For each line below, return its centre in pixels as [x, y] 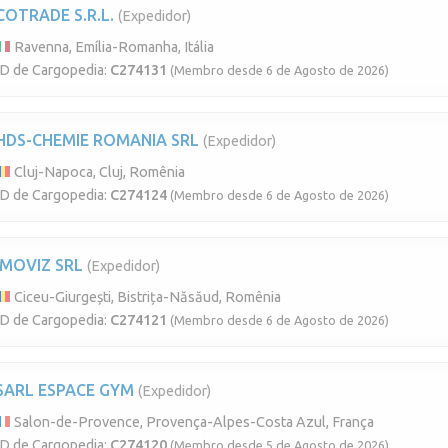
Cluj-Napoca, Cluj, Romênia [98, 171]
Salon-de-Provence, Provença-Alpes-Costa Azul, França [192, 421]
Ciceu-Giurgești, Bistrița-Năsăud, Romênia [146, 296]
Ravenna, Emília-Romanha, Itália [112, 46]
